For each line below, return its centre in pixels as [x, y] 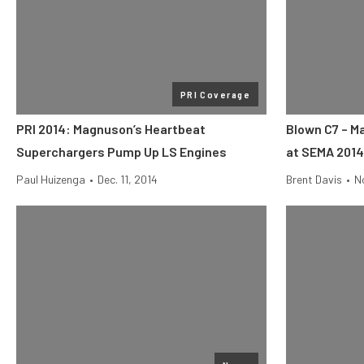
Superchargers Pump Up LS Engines [121, 152]
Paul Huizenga [51, 179]
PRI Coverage [215, 94]
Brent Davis [314, 179]
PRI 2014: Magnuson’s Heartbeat [111, 129]
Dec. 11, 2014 [128, 179]
